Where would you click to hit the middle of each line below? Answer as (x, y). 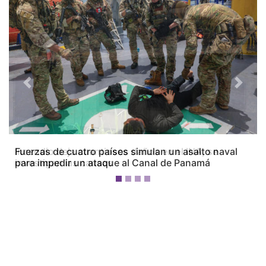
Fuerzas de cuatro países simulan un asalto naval (126, 152)
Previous (44, 88)
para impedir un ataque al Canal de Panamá (113, 163)
